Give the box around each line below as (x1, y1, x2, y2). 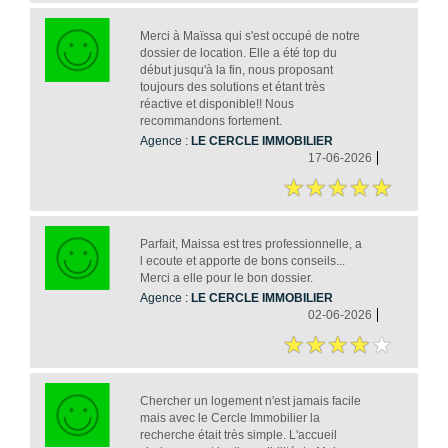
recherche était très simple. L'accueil (139, 428, 337, 443)
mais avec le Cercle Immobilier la (139, 411, 320, 426)
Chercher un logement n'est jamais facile (139, 394, 361, 409)
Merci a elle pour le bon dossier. (139, 271, 313, 286)
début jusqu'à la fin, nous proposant (139, 63, 333, 78)
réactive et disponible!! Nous (139, 97, 294, 112)
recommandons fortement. (139, 114, 282, 129)
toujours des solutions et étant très (139, 80, 325, 95)
